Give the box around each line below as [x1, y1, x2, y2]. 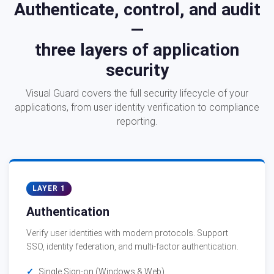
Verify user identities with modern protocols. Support [26, 228, 228, 238]
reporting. [117, 116, 157, 127]
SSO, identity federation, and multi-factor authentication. [26, 242, 239, 251]
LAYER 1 [32, 184, 65, 193]
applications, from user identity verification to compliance [15, 102, 259, 113]
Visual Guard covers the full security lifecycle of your [26, 87, 248, 99]
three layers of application [35, 40, 239, 60]
